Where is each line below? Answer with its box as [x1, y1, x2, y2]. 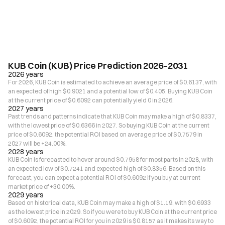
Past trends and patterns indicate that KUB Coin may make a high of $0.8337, [8, 113, 216, 120]
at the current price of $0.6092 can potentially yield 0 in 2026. [8, 96, 174, 104]
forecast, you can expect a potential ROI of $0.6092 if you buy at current [8, 174, 200, 181]
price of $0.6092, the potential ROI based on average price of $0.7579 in [8, 131, 202, 138]
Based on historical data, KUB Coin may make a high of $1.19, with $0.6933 [8, 199, 211, 206]
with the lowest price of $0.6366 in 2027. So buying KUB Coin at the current [8, 122, 209, 129]
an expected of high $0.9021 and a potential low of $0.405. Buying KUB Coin [8, 87, 212, 95]
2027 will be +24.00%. [8, 140, 67, 147]
